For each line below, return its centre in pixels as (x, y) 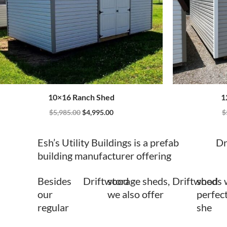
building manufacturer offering (104, 155)
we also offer (135, 194)
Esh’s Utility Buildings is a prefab (108, 142)
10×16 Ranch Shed (81, 97)
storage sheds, (138, 181)
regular (53, 207)
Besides (54, 181)
